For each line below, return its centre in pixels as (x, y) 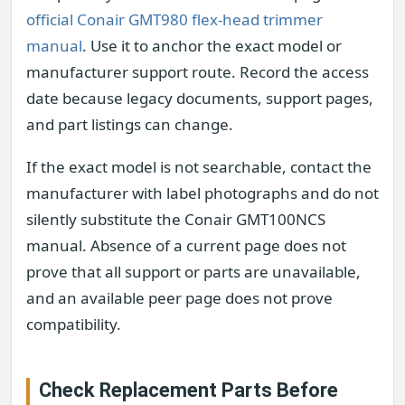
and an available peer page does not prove (179, 297)
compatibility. (74, 324)
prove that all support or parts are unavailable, (193, 271)
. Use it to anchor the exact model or (212, 45)
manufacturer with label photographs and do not (202, 193)
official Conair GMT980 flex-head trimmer (174, 19)
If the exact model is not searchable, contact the (199, 166)
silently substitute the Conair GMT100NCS (176, 219)
